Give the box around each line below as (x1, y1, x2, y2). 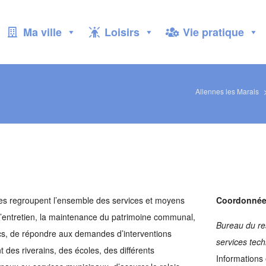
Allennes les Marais (195, 86, 259, 96)
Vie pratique (182, 24, 244, 40)
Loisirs (104, 24, 140, 40)
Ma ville (23, 24, 62, 40)
